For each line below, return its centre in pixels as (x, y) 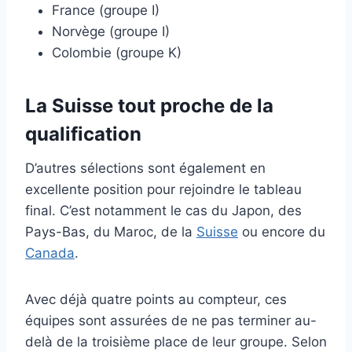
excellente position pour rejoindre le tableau (163, 189)
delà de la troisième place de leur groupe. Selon (176, 341)
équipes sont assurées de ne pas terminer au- (171, 320)
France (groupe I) (106, 10)
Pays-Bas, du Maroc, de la (111, 231)
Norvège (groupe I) (111, 31)
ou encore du (282, 231)
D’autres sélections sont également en (145, 168)
